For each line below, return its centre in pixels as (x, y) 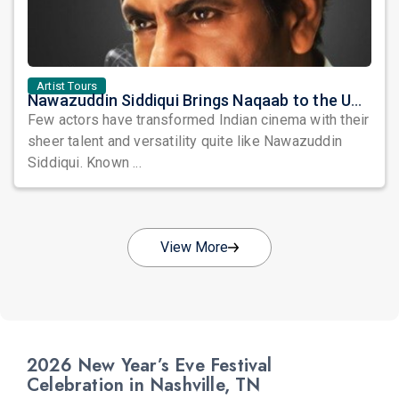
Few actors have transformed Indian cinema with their (199, 120)
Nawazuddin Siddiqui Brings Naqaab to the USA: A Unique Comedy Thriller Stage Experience (357, 100)
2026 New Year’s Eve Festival (150, 366)
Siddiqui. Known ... (85, 163)
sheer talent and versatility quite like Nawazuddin (185, 141)
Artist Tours (67, 86)
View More (194, 247)
